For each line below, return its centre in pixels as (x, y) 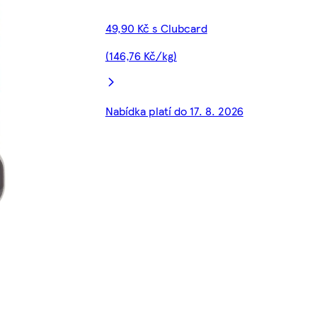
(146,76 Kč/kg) (141, 56)
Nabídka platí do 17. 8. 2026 (174, 111)
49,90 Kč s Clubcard (156, 28)
